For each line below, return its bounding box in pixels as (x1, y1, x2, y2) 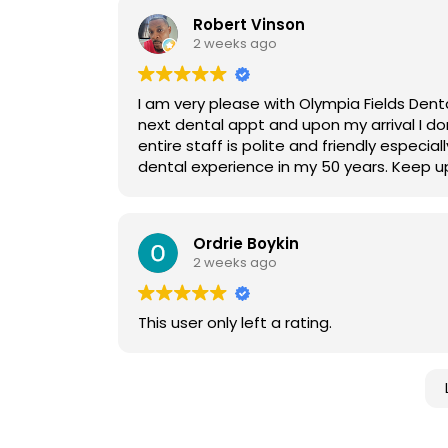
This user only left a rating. (138, 311, 332, 333)
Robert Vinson (193, 14, 305, 36)
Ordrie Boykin (193, 233, 299, 255)
